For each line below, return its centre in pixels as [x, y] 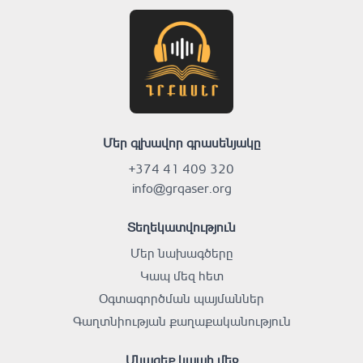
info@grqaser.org [181, 188]
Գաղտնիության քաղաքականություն [181, 321]
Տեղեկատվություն [181, 227]
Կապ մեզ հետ [181, 275]
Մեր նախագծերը [181, 253]
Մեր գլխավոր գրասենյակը [181, 143]
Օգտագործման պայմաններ [181, 298]
